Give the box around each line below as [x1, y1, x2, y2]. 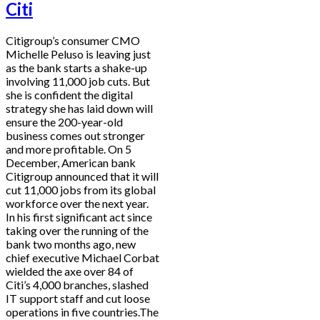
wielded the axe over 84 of [6, 264, 134, 279]
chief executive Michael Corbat [6, 251, 159, 265]
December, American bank [6, 156, 136, 170]
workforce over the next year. [6, 196, 149, 211]
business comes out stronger [6, 129, 145, 143]
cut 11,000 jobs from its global [6, 183, 156, 197]
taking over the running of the [6, 224, 149, 238]
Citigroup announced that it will [6, 169, 159, 184]
